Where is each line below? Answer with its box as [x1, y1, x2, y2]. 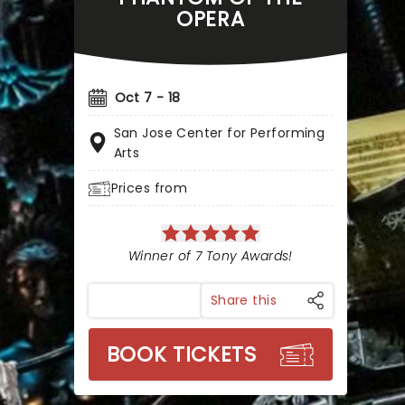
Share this [210, 291, 277, 309]
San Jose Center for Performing [113, 124, 325, 142]
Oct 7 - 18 [114, 89, 181, 107]
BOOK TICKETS [106, 340, 257, 369]
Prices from [110, 179, 188, 197]
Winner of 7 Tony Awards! [127, 247, 293, 265]
